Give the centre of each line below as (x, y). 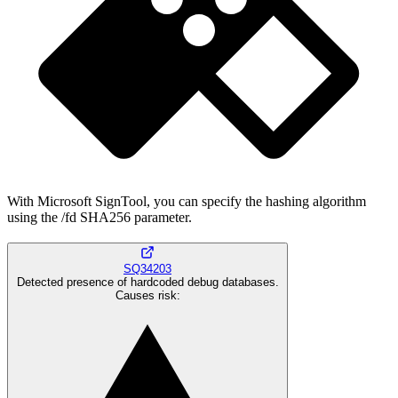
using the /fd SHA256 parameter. (99, 218)
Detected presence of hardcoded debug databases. (147, 282)
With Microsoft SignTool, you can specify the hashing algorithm (187, 202)
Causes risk (146, 295)
